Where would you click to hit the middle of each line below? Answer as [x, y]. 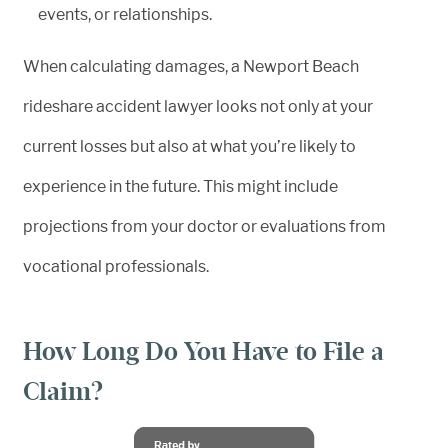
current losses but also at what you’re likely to [189, 146]
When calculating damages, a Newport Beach [191, 66]
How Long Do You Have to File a [203, 351]
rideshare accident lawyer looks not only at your [198, 106]
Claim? [63, 391]
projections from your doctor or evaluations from [204, 226]
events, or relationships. [125, 14]
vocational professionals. [116, 266]
